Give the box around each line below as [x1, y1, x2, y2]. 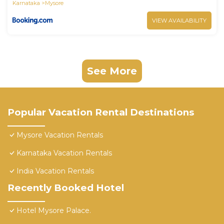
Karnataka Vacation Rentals [16, 148, 112, 158]
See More [87, 65, 137, 77]
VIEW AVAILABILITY [152, 17, 206, 24]
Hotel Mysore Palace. [16, 206, 91, 215]
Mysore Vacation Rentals [16, 130, 103, 140]
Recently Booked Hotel [7, 182, 124, 194]
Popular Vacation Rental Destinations [7, 106, 194, 118]
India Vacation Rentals [16, 166, 94, 176]
